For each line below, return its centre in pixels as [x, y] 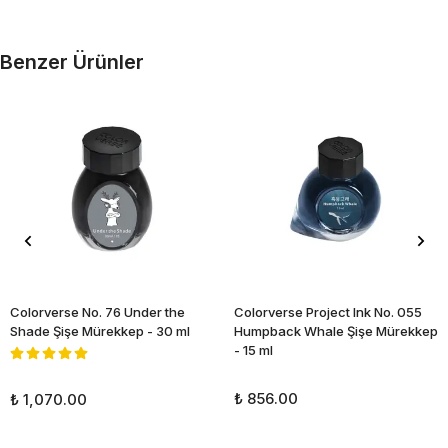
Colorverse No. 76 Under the [97, 312]
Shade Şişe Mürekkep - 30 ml [100, 331]
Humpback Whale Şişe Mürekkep [336, 331]
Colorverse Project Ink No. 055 [328, 312]
